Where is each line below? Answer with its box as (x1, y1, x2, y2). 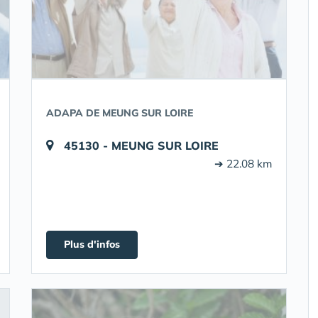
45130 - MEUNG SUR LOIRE (64, 138, 219, 153)
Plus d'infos (64, 238, 120, 251)
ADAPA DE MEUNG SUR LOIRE (46, 106, 193, 119)
